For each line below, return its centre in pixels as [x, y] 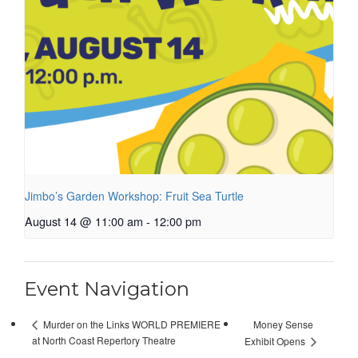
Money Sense [283, 324]
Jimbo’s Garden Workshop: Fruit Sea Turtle [134, 196]
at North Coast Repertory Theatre [104, 340]
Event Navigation [107, 289]
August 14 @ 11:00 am [84, 221]
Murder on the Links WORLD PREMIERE [131, 324]
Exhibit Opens [276, 341]
